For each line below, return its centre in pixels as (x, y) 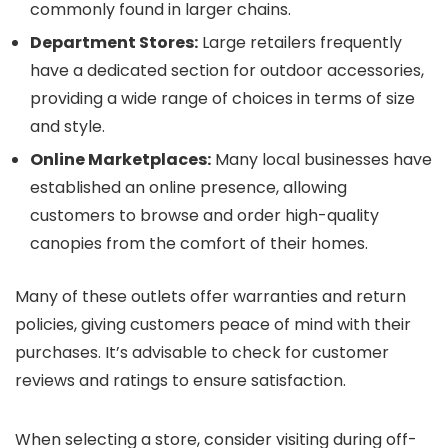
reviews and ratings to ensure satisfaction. (180, 380)
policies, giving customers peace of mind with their (213, 324)
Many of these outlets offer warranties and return (210, 296)
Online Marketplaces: (120, 159)
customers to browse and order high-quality (204, 215)
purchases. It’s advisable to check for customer (202, 352)
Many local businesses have (321, 159)
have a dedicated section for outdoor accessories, (227, 70)
